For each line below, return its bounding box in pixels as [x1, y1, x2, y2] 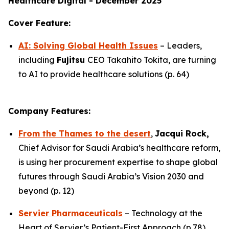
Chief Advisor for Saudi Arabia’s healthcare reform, [18, 143, 220, 153]
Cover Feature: [8, 18, 71, 28]
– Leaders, [158, 40, 202, 51]
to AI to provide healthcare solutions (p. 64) [18, 69, 189, 79]
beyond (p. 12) [18, 186, 74, 196]
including [18, 55, 57, 65]
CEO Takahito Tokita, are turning [87, 55, 216, 65]
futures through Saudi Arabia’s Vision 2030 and [18, 171, 204, 181]
